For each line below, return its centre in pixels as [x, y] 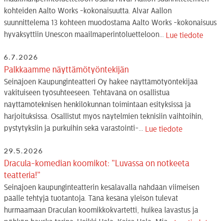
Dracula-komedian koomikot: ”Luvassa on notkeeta [97, 164]
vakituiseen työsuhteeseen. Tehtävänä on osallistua [87, 93]
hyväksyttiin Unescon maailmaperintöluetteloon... [85, 35]
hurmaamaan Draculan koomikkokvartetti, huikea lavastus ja [101, 211]
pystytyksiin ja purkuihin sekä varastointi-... [74, 129]
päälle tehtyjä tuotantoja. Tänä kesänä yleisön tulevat [91, 199]
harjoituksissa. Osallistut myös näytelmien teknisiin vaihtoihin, [104, 117]
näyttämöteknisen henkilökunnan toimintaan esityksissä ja [97, 105]
